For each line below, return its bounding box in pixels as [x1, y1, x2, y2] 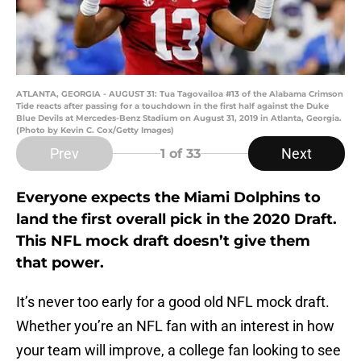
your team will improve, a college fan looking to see [16, 342, 341, 359]
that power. [16, 254, 104, 272]
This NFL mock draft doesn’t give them [16, 232, 310, 251]
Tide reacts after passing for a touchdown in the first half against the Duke [16, 101, 329, 112]
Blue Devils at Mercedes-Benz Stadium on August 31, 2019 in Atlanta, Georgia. [16, 113, 342, 124]
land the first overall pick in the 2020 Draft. [16, 210, 337, 229]
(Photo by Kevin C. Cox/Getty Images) [16, 125, 174, 136]
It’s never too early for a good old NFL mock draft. [16, 293, 330, 311]
